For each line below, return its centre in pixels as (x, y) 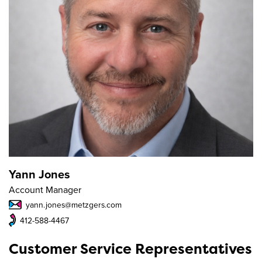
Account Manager (45, 190)
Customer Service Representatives (130, 249)
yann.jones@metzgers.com (73, 205)
